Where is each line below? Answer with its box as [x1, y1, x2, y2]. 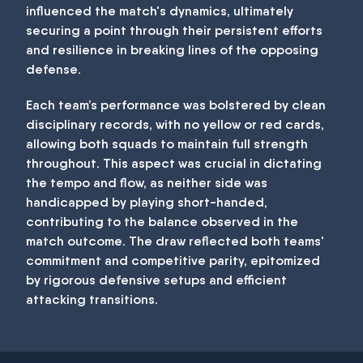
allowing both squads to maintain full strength [26, 136, 308, 152]
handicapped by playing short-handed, [26, 194, 267, 210]
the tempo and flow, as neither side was [26, 175, 267, 190]
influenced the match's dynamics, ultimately [26, 3, 293, 19]
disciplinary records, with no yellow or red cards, [26, 117, 324, 132]
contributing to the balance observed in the [26, 214, 298, 229]
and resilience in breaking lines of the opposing [26, 42, 318, 58]
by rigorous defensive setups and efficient [26, 272, 287, 288]
